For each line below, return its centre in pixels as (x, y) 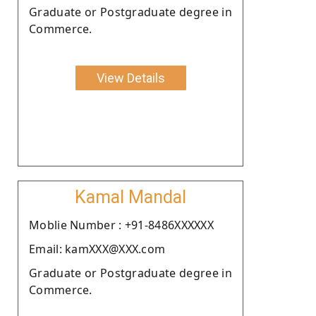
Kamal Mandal (130, 197)
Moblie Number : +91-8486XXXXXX (121, 225)
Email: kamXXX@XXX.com (97, 249)
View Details (130, 78)
